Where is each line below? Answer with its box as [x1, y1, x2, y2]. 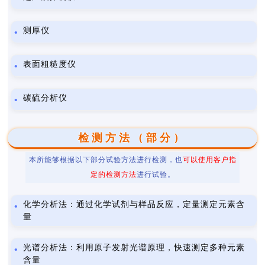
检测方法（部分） [78, 132, 187, 144]
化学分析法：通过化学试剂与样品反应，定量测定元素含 [23, 200, 245, 209]
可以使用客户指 [182, 156, 237, 164]
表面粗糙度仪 [23, 60, 77, 69]
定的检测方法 [90, 170, 137, 179]
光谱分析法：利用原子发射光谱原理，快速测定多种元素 [23, 243, 245, 252]
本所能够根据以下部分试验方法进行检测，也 [28, 156, 183, 164]
